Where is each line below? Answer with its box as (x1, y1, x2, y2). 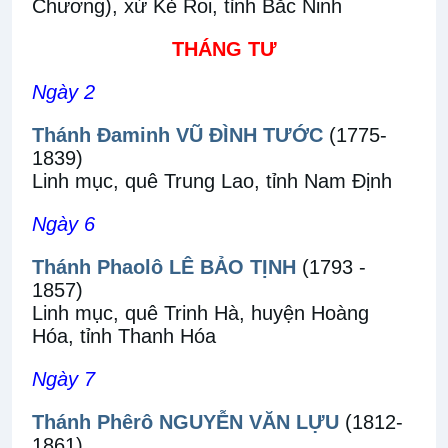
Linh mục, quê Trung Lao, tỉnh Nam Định (32, 170, 392, 192)
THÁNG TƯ (171, 38, 277, 60)
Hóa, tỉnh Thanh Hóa (32, 325, 216, 347)
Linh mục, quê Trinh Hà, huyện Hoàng (32, 302, 369, 324)
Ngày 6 (32, 213, 95, 235)
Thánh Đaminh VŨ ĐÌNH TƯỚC (32, 124, 323, 146)
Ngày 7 (32, 368, 95, 390)
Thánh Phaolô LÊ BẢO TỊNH (32, 256, 296, 278)
